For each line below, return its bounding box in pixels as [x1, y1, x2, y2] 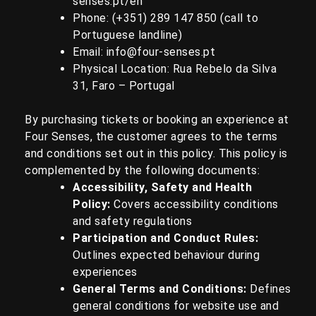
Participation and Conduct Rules [73, 231, 255, 245]
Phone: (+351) [73, 11, 150, 25]
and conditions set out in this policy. [25, 147, 215, 160]
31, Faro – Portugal [73, 79, 175, 92]
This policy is [218, 147, 288, 160]
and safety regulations [73, 214, 192, 228]
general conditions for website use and [73, 299, 279, 312]
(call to [217, 11, 258, 25]
